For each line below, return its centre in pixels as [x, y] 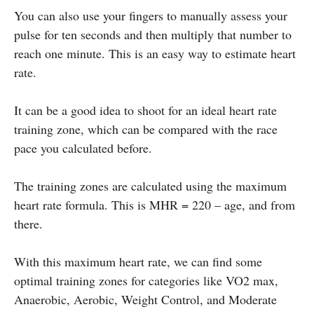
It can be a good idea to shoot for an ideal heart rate [145, 110]
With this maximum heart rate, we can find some [138, 261]
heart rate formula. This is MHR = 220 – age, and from [155, 204]
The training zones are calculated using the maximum [150, 185]
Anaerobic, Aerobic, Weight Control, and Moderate [145, 299]
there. [28, 223]
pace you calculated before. [83, 148]
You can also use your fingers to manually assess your [151, 15]
